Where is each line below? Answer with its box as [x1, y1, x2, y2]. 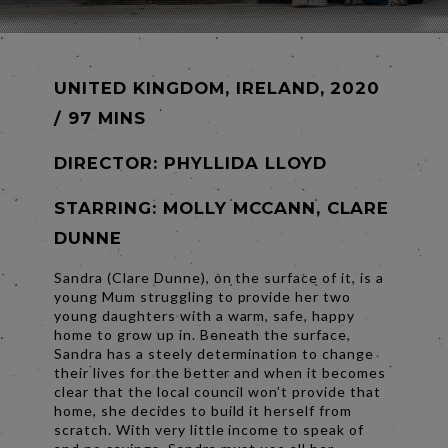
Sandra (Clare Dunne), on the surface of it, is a [54, 268, 385, 286]
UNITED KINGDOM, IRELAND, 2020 [54, 77, 381, 98]
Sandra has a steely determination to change [54, 344, 375, 362]
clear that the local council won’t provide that [54, 382, 382, 400]
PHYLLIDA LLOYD [163, 152, 327, 173]
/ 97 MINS [54, 107, 146, 128]
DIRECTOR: [54, 152, 164, 173]
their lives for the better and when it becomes [54, 363, 387, 381]
